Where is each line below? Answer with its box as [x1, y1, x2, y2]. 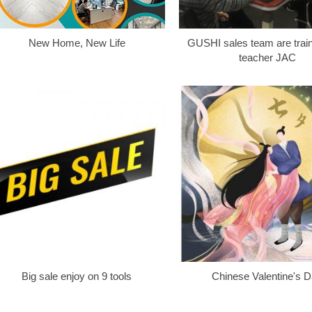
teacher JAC [238, 51, 296, 63]
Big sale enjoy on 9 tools [22, 270, 132, 283]
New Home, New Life [28, 36, 125, 49]
